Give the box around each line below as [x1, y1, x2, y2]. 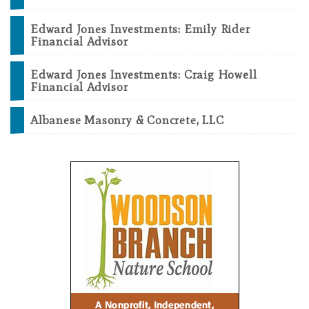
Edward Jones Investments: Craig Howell [30, 68, 257, 82]
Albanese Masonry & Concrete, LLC [30, 113, 224, 128]
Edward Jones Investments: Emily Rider [30, 22, 250, 37]
